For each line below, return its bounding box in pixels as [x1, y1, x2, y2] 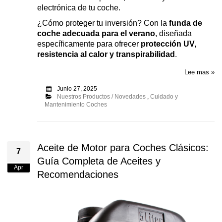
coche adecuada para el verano [37, 29, 155, 38]
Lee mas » [184, 68, 215, 76]
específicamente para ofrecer [37, 39, 141, 48]
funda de [169, 18, 202, 27]
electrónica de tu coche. [37, 3, 120, 12]
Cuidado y [150, 93, 178, 100]
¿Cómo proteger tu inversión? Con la [37, 18, 169, 27]
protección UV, [141, 39, 196, 48]
